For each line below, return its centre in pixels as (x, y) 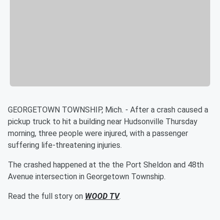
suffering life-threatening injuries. (65, 145)
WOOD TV (102, 196)
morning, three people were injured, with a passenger (98, 134)
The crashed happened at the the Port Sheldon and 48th (106, 165)
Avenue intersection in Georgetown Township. (87, 177)
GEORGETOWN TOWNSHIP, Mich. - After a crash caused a (108, 110)
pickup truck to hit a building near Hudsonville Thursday (103, 122)
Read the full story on (46, 196)
